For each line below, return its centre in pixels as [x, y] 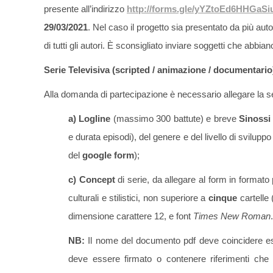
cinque [222, 198]
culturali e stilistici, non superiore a [138, 198]
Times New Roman [232, 216]
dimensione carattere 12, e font [131, 216]
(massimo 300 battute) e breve [175, 119]
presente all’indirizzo [85, 9]
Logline [95, 119]
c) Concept [92, 180]
